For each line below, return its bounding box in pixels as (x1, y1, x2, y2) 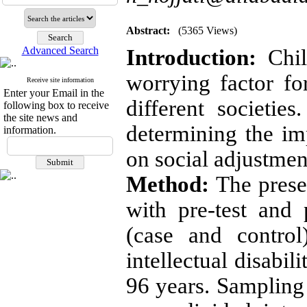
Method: (126, 172, 217, 197)
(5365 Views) (178, 25, 237, 36)
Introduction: (126, 45, 256, 70)
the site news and (3, 112, 77, 123)
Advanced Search (21, 45, 99, 56)
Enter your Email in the (3, 87, 104, 99)
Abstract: (126, 25, 170, 36)
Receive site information (26, 76, 94, 84)
